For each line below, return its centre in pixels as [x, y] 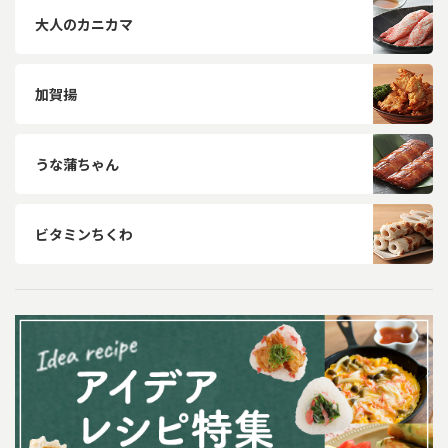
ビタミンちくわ [84, 234]
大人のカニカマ [84, 24]
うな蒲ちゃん [77, 164]
